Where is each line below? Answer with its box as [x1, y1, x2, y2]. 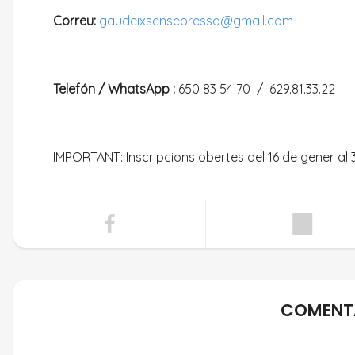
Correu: [53, 13, 96, 29]
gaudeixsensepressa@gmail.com [99, 13, 293, 29]
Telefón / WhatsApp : [53, 81, 175, 97]
